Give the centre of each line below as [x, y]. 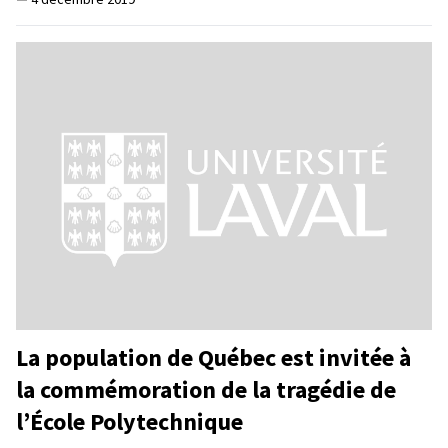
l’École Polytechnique [129, 421]
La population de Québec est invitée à [213, 357]
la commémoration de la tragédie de [206, 389]
